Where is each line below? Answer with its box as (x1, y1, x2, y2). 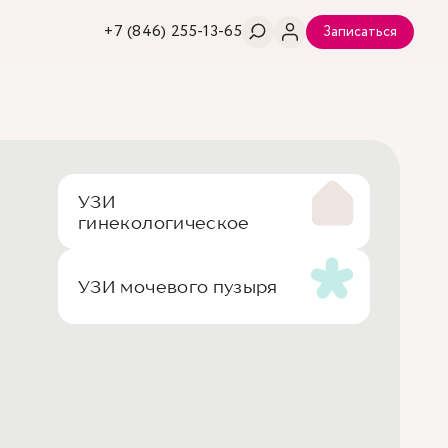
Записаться (322, 22, 397, 42)
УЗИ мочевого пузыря (78, 276, 278, 297)
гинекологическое (78, 211, 250, 233)
